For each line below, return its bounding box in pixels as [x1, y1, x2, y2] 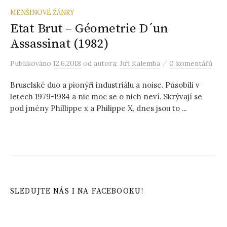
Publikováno [10, 59, 53, 68]
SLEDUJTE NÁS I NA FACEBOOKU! [10, 186, 144, 196]
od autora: [83, 59, 120, 68]
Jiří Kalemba [120, 59, 160, 68]
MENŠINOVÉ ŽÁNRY [10, 8, 74, 16]
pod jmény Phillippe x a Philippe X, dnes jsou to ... [10, 103, 186, 113]
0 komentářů [169, 59, 212, 68]
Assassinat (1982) [10, 36, 108, 52]
